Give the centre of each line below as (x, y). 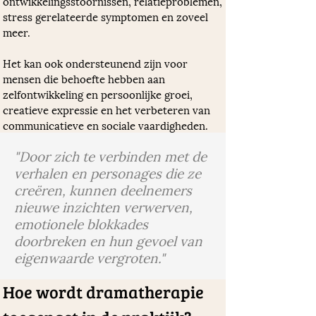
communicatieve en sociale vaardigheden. (105, 125)
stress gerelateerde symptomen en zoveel (107, 16)
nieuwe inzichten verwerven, (103, 206)
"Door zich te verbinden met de (110, 155)
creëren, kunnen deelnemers (103, 189)
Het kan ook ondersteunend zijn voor (97, 63)
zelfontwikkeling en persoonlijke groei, (99, 94)
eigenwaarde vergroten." (90, 257)
